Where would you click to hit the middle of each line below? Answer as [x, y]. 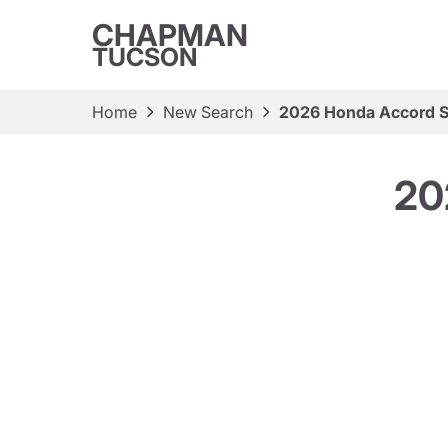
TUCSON [145, 57]
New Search [208, 112]
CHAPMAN [170, 35]
